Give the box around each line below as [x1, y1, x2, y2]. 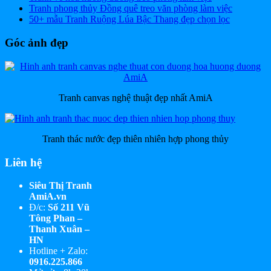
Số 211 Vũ [48, 202, 90, 213]
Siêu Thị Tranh [29, 180, 92, 191]
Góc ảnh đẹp [5, 36, 68, 50]
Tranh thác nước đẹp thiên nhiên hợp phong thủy [42, 133, 229, 144]
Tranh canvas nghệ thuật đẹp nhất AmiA [58, 92, 213, 103]
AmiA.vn [29, 191, 67, 202]
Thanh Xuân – [29, 224, 90, 235]
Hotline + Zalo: [29, 246, 88, 256]
